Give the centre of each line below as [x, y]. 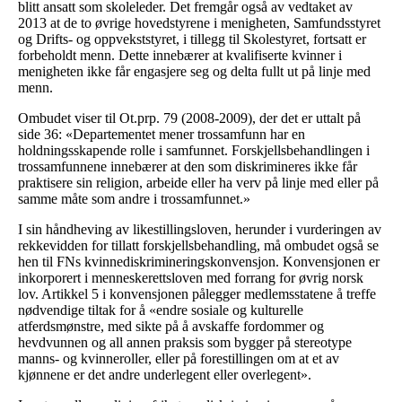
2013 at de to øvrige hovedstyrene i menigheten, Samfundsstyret [199, 23]
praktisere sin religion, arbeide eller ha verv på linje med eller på [198, 183]
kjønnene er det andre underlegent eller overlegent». [165, 375]
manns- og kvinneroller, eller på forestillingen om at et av [179, 359]
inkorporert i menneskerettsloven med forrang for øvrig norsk [191, 278]
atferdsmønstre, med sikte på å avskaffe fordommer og [171, 327]
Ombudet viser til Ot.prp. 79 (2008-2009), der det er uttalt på [189, 118]
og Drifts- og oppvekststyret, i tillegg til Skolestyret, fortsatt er [192, 39]
